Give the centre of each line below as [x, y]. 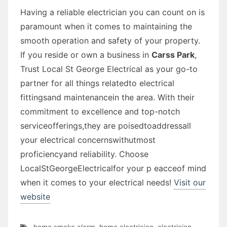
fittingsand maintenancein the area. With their [107, 97]
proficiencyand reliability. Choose [84, 154]
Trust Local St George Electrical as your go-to [109, 69]
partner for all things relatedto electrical [97, 83]
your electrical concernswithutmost [88, 140]
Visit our [190, 182]
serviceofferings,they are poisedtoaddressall [106, 125]
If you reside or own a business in [86, 54]
